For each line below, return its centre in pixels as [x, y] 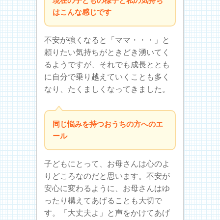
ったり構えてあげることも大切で [103, 200]
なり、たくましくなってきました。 [107, 89]
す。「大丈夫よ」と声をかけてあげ [107, 213]
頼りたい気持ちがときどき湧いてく [107, 52]
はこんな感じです [82, 12]
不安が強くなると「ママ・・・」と [107, 40]
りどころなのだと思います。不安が [107, 176]
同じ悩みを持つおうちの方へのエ [108, 124]
